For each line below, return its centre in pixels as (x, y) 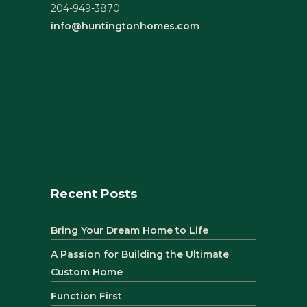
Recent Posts (94, 194)
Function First (86, 296)
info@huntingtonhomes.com (125, 26)
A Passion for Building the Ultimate (140, 255)
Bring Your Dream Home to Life (130, 231)
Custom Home (87, 272)
